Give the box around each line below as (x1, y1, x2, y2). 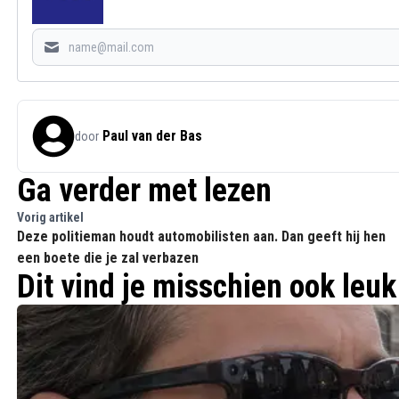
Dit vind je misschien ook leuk (17, 268, 396, 305)
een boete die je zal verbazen (17, 249, 199, 266)
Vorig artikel (17, 210, 84, 224)
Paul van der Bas (102, 127, 202, 144)
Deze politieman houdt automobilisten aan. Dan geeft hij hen (17, 228, 386, 245)
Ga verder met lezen (17, 172, 272, 209)
